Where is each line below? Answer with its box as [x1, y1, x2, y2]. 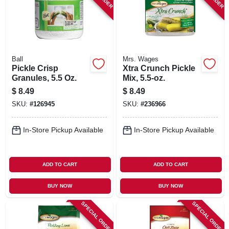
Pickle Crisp [11, 63, 58, 73]
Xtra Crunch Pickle [122, 63, 195, 73]
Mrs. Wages [122, 55, 158, 63]
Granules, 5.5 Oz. [11, 73, 77, 82]
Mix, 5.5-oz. [122, 73, 165, 82]
